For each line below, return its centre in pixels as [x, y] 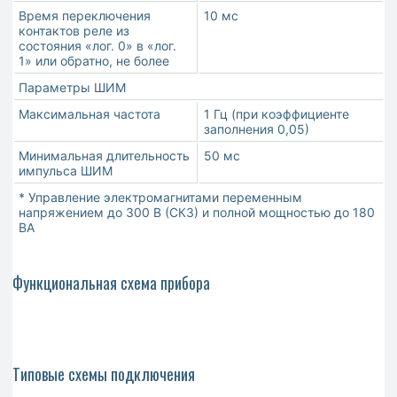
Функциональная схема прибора [111, 283]
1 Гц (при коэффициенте [276, 114]
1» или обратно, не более [94, 61]
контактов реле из [74, 31]
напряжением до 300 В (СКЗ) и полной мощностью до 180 [197, 213]
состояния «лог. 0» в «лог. [97, 46]
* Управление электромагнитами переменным [160, 198]
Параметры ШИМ [72, 88]
